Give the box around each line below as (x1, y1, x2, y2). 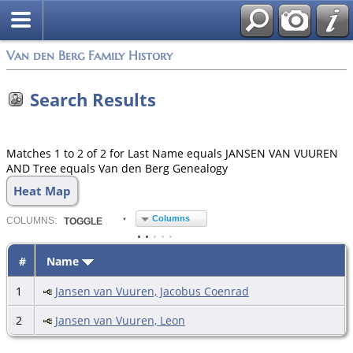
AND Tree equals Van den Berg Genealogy (6, 160, 228, 176)
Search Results (30, 87, 156, 111)
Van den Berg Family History (6, 47, 173, 64)
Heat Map (13, 182, 71, 199)
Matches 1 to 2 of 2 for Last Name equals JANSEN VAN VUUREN (6, 145, 338, 161)
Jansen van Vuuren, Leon (54, 312, 185, 328)
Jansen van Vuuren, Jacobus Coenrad (54, 283, 249, 299)
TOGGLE (63, 215, 102, 227)
